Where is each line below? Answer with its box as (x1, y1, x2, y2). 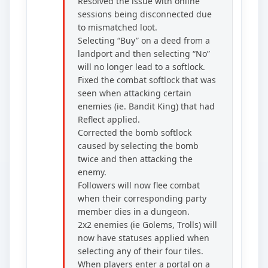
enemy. (78, 166, 106, 178)
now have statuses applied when (78, 232, 209, 244)
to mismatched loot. (78, 22, 157, 33)
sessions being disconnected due (78, 8, 212, 20)
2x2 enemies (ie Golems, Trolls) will (78, 219, 217, 231)
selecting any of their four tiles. (78, 245, 203, 257)
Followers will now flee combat (78, 179, 200, 191)
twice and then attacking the (78, 153, 193, 165)
